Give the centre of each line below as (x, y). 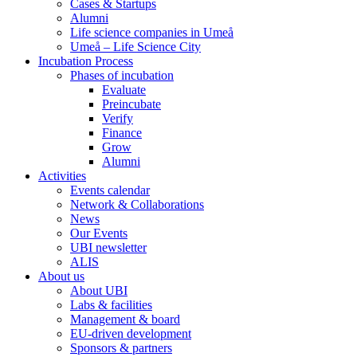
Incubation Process (86, 61)
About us (61, 277)
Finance (122, 133)
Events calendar (110, 190)
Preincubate (131, 104)
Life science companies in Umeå (152, 33)
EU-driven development (131, 334)
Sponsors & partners (121, 348)
